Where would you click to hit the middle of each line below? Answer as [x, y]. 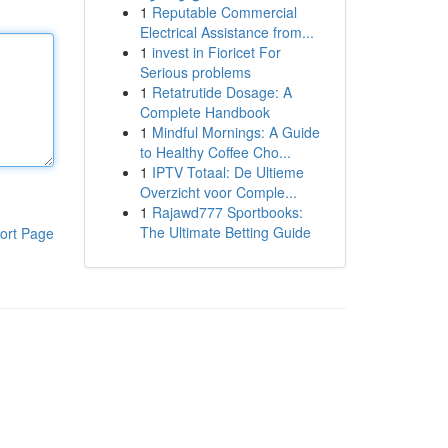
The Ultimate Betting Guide [225, 232]
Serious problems [195, 72]
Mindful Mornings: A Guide [235, 132]
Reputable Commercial [224, 12]
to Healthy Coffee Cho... [215, 152]
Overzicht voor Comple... [218, 192]
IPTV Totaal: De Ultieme [227, 172]
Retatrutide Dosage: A [221, 92]
